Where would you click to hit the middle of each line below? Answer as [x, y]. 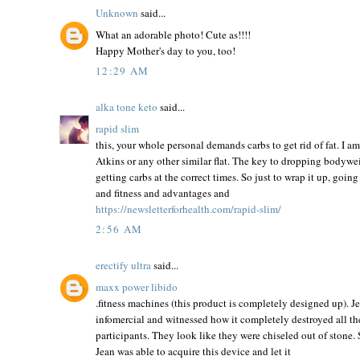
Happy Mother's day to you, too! [166, 50]
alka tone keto [127, 107]
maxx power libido [137, 286]
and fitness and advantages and [163, 192]
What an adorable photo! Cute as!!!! [173, 34]
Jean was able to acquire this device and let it [193, 351]
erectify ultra [123, 266]
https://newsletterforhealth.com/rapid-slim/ [188, 209]
